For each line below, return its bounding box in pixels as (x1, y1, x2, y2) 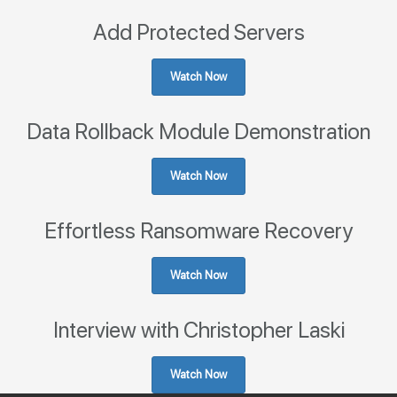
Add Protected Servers (92, 19, 305, 46)
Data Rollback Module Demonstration (27, 118, 370, 145)
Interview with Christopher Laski (52, 316, 345, 344)
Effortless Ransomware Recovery (44, 217, 353, 245)
